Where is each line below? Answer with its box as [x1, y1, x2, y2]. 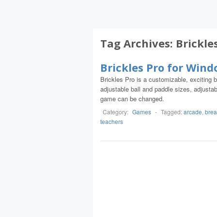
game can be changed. [100, 94, 164, 103]
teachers [100, 117, 123, 125]
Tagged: [161, 108, 184, 116]
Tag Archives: [100, 36, 176, 50]
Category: [103, 108, 130, 116]
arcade [184, 108, 202, 116]
